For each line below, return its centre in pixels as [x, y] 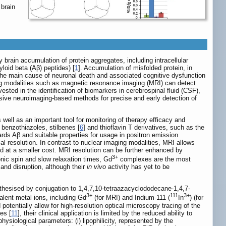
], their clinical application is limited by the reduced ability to [105, 213]
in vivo [96, 167]
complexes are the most [154, 159]
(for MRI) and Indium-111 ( [131, 198]
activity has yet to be [138, 167]
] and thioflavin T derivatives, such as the [144, 127]
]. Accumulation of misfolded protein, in [135, 68]
